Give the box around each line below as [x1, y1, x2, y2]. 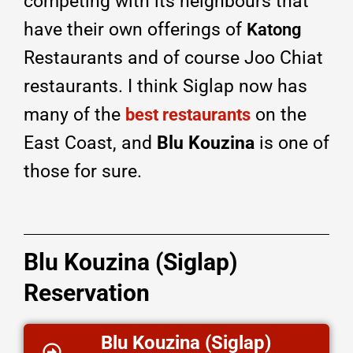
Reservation [24, 278, 150, 307]
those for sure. [24, 160, 142, 182]
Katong [247, 19, 302, 39]
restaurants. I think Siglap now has [24, 75, 307, 97]
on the [251, 103, 307, 125]
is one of [255, 132, 329, 154]
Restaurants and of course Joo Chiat [24, 46, 323, 69]
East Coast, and [24, 132, 157, 154]
